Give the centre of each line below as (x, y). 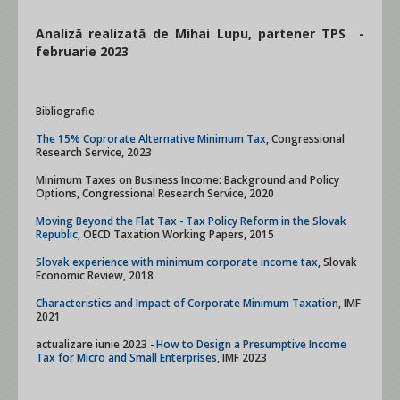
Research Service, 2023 (94, 152)
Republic (57, 234)
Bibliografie (68, 111)
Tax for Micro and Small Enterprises (126, 357)
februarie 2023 (82, 51)
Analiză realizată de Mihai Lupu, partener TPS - (200, 33)
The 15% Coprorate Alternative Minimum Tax (154, 138)
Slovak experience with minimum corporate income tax (180, 262)
